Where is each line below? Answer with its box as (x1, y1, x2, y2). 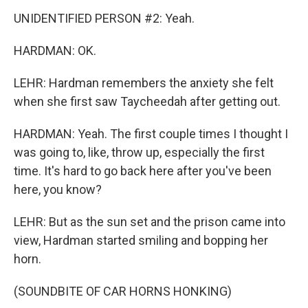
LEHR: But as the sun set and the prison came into (14, 214, 285, 229)
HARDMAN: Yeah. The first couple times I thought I (14, 126, 288, 141)
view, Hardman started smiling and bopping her (14, 233, 268, 247)
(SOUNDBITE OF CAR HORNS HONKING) (14, 284, 232, 298)
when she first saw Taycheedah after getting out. (14, 94, 280, 109)
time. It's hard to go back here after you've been (14, 164, 272, 178)
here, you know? (14, 182, 102, 197)
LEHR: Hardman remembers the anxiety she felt (14, 76, 274, 90)
